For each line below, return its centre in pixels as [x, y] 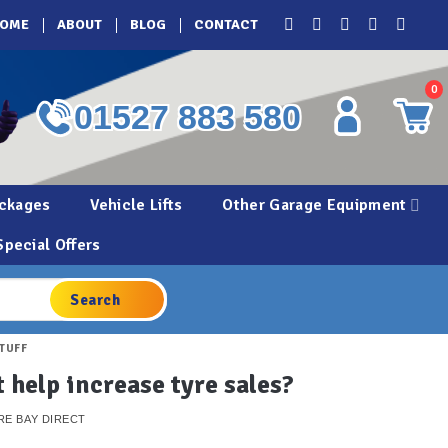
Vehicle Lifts [136, 205]
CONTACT [226, 24]
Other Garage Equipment [314, 205]
